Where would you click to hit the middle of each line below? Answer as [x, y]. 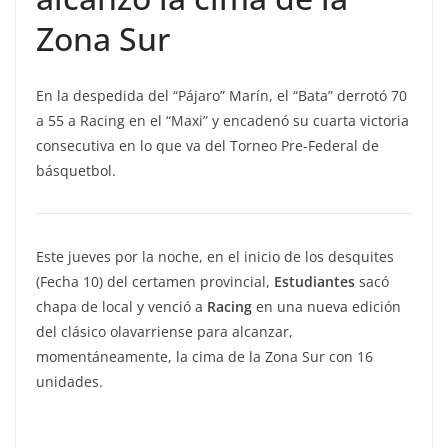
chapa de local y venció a [119, 306]
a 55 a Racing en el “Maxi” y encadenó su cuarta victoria [222, 120]
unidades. [69, 381]
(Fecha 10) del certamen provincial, [155, 281]
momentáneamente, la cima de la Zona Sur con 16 [204, 356]
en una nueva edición [326, 306]
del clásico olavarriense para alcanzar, [164, 331]
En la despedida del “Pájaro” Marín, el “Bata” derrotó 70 [221, 95]
